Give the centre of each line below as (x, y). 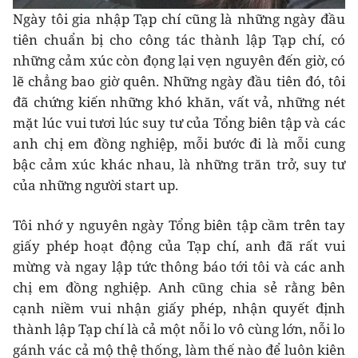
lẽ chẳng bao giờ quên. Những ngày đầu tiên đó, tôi (179, 82)
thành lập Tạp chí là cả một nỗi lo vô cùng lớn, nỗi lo (179, 329)
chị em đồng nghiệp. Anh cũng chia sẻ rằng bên (179, 288)
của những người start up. (95, 185)
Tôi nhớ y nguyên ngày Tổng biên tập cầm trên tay (179, 225)
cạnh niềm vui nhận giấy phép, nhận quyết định (179, 308)
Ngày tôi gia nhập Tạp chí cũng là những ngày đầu (179, 19)
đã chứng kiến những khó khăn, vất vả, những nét (179, 102)
